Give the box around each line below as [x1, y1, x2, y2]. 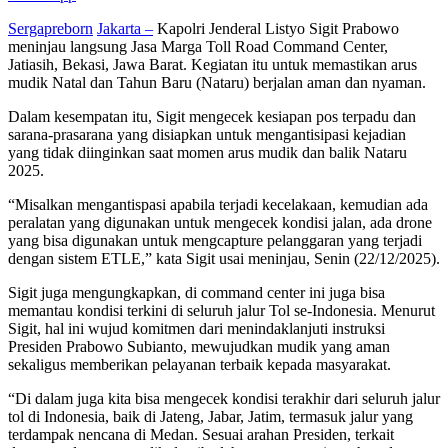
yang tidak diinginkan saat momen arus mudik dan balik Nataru [8, 143, 407, 161]
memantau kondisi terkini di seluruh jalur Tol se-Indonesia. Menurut [8, 301, 435, 319]
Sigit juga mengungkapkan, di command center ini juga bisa [8, 283, 385, 301]
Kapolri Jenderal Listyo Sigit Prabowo [153, 19, 399, 37]
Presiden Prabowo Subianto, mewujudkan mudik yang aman [8, 337, 390, 355]
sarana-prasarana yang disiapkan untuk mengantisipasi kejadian [8, 125, 406, 143]
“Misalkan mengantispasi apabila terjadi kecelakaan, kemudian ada [8, 195, 428, 213]
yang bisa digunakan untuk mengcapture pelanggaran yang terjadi [8, 231, 422, 249]
